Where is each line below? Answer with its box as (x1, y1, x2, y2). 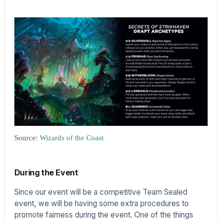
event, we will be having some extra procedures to (14, 199, 189, 209)
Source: (14, 133, 40, 142)
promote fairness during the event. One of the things (14, 210, 193, 220)
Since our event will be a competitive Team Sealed (14, 187, 187, 197)
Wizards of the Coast (39, 133, 104, 142)
